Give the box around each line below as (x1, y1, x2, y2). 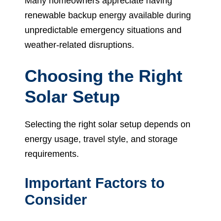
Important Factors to (25, 175, 165, 191)
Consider (25, 191, 87, 208)
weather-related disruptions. (25, 39, 134, 50)
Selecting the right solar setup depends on (25, 119, 190, 129)
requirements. (25, 148, 79, 159)
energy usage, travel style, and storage (25, 134, 178, 144)
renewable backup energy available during (25, 10, 191, 20)
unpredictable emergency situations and (25, 25, 182, 35)
